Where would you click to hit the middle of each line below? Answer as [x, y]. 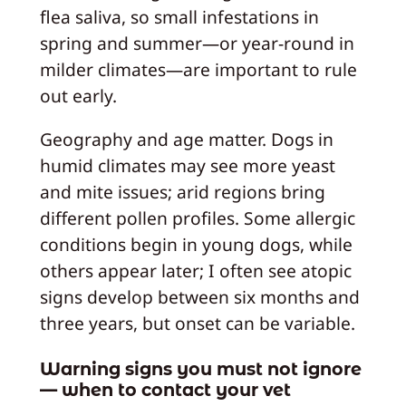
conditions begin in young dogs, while [196, 244]
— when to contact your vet [165, 390]
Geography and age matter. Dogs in [186, 139]
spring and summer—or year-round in [197, 43]
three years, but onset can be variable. [197, 323]
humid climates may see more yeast [187, 165]
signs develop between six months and [199, 296]
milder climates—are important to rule [198, 69]
